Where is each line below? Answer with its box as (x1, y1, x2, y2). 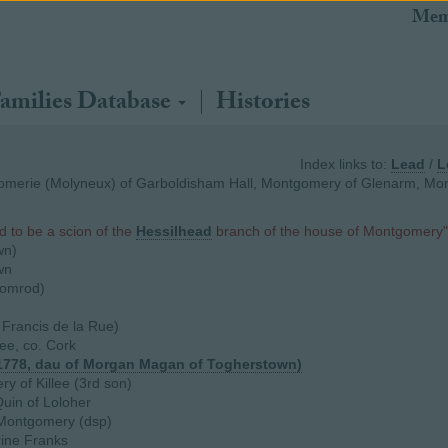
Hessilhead (136, 223, 212, 239)
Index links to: (300, 156, 391, 172)
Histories (216, 84, 310, 125)
